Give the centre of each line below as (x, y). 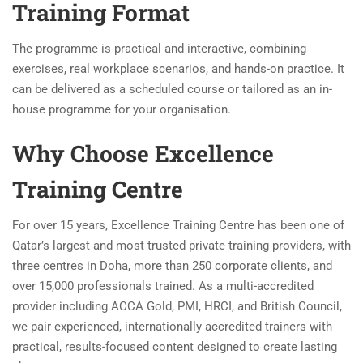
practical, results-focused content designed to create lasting (175, 347)
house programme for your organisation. (122, 109)
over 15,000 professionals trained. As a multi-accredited (163, 286)
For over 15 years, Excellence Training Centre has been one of (178, 225)
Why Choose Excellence (143, 154)
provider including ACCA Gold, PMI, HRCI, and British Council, (177, 306)
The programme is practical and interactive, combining (159, 49)
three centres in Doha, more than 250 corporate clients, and (172, 266)
